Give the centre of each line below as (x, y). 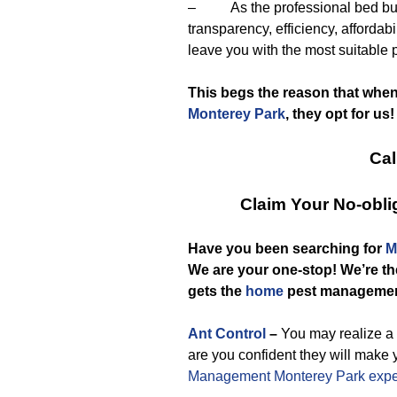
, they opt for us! (340, 114)
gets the (217, 291)
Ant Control (227, 334)
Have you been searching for (287, 249)
